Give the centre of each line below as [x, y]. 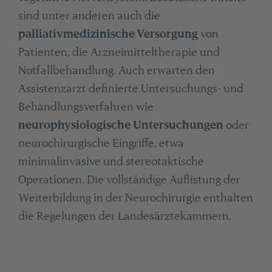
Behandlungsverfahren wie [86, 107]
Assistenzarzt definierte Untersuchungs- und [131, 89]
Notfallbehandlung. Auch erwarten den [116, 70]
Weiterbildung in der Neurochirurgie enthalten [135, 198]
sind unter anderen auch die [89, 16]
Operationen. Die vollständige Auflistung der [129, 180]
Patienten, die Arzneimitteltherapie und [119, 52]
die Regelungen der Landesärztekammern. [124, 216]
